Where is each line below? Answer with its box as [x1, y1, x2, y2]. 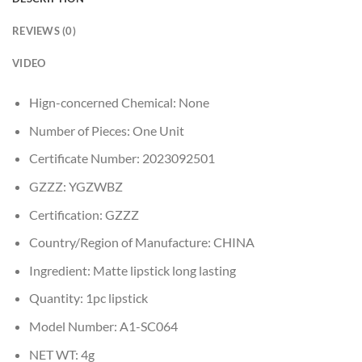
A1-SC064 [119, 318, 178, 334]
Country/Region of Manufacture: [28, 234, 213, 250]
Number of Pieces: [28, 122, 133, 138]
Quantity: [28, 290, 86, 306]
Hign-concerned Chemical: [28, 95, 179, 111]
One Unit [132, 122, 184, 138]
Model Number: [28, 318, 120, 334]
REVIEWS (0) [12, 24, 76, 38]
